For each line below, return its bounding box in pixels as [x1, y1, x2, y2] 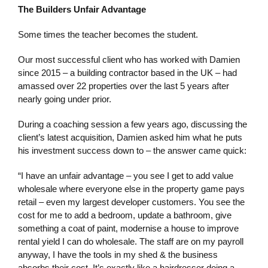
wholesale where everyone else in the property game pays [18, 183, 245, 194]
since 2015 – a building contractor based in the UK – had [18, 67, 237, 78]
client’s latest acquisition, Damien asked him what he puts [18, 132, 242, 142]
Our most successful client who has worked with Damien [18, 54, 240, 65]
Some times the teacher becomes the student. [18, 29, 198, 39]
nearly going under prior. [18, 93, 111, 104]
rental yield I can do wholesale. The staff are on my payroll [18, 236, 243, 246]
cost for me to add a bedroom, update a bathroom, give [18, 209, 232, 220]
